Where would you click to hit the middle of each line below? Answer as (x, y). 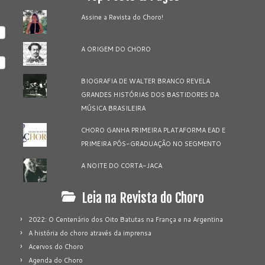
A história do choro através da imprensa (90, 233)
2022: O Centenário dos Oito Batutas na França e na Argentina (126, 219)
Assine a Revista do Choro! (122, 17)
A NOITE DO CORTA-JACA (122, 165)
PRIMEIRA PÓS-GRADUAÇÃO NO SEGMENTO (151, 143)
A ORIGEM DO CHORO (116, 49)
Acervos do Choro (56, 246)
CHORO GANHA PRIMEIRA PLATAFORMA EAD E (153, 130)
